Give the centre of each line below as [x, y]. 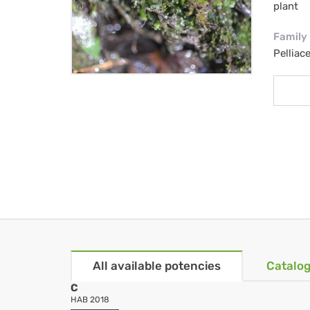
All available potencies [157, 266]
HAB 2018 [90, 300]
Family [290, 37]
